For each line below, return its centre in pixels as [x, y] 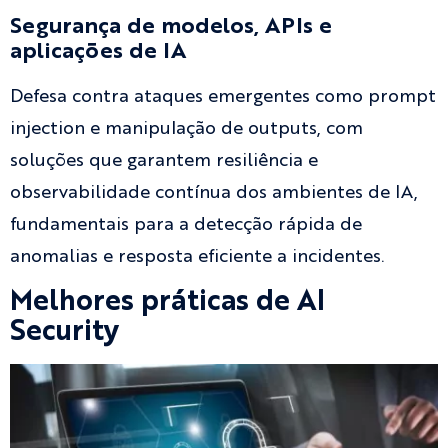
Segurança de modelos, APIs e [171, 27]
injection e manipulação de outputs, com [186, 129]
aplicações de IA [98, 52]
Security [64, 332]
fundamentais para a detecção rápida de [186, 225]
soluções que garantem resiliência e [164, 161]
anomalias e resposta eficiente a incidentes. [197, 257]
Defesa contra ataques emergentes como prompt [223, 97]
